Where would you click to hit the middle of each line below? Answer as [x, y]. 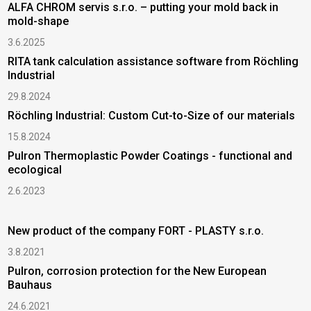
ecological [35, 169]
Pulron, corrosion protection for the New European [137, 271]
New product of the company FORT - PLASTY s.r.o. [136, 230]
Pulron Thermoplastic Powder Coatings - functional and [150, 155]
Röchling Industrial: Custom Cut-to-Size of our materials [152, 115]
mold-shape [39, 21]
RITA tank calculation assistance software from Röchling [153, 61]
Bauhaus [30, 285]
